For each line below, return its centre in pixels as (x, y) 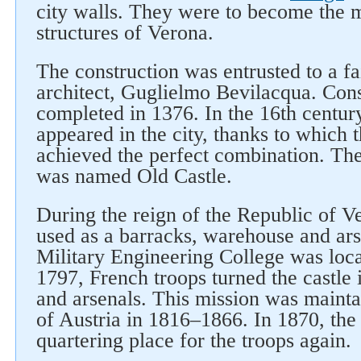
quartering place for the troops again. (194, 340)
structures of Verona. (125, 33)
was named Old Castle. (134, 176)
